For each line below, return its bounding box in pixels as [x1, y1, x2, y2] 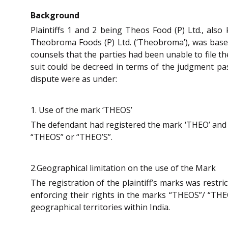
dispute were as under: [31, 73, 117, 85]
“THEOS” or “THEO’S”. [31, 131, 112, 142]
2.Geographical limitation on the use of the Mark [31, 162, 216, 174]
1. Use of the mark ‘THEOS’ [31, 104, 132, 116]
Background [31, 10, 79, 21]
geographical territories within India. [31, 201, 170, 213]
